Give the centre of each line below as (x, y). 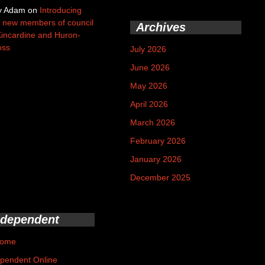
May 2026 (149, 86)
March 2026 (153, 122)
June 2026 (150, 67)
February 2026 (158, 141)
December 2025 (160, 177)
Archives (161, 27)
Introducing (61, 10)
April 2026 (149, 104)
